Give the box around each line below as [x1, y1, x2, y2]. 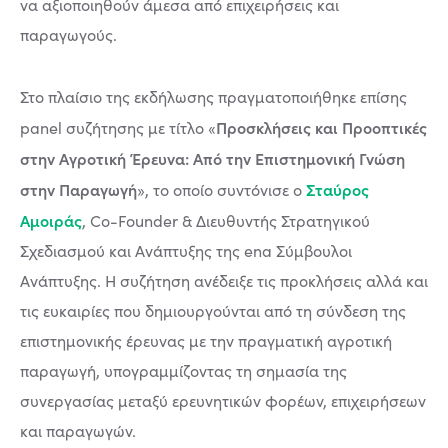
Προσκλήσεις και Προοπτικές [216, 115, 427, 138]
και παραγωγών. [20, 419, 136, 441]
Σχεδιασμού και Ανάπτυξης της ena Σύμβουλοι [20, 239, 352, 261]
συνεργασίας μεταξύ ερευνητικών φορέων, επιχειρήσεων [20, 389, 426, 411]
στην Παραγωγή [20, 177, 137, 200]
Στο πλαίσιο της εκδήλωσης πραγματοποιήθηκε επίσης [20, 85, 407, 107]
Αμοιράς [20, 208, 82, 231]
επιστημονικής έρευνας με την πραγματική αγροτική [20, 329, 392, 351]
